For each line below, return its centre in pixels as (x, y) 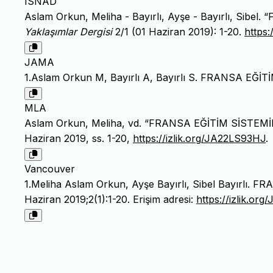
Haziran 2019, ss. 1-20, (79, 139)
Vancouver (50, 169)
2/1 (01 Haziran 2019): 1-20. (178, 32)
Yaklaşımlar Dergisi (68, 32)
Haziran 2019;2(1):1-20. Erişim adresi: (110, 200)
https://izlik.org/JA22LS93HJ (199, 139)
